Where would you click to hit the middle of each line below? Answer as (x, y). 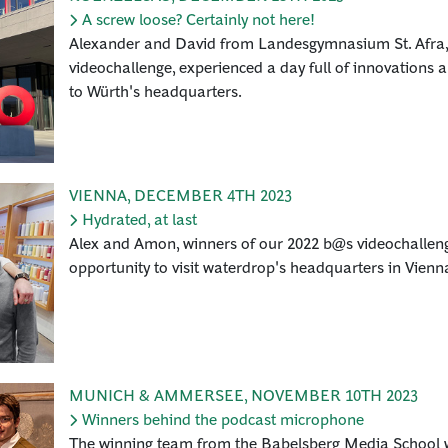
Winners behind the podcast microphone (223, 418)
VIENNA (98, 194)
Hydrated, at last (139, 218)
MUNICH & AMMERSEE (156, 394)
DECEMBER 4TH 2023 (213, 194)
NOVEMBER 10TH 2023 (334, 394)
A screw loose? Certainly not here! (198, 18)
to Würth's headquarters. (155, 90)
